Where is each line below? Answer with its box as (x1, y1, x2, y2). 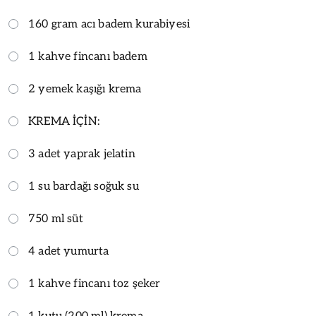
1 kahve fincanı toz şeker (28, 276, 161, 291)
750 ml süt (28, 212, 83, 226)
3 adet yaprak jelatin (28, 147, 135, 161)
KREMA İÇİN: (28, 114, 99, 128)
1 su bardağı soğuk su (28, 179, 139, 193)
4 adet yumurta (28, 244, 109, 258)
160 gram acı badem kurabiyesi (28, 17, 190, 31)
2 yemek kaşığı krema (28, 82, 142, 96)
